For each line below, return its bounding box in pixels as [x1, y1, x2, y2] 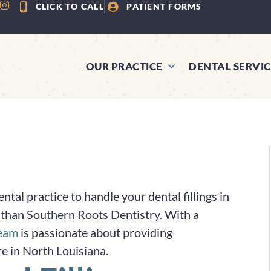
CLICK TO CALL [35, 1, 104, 11]
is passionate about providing [18, 225, 172, 240]
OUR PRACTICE [85, 59, 163, 73]
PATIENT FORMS [126, 1, 202, 11]
